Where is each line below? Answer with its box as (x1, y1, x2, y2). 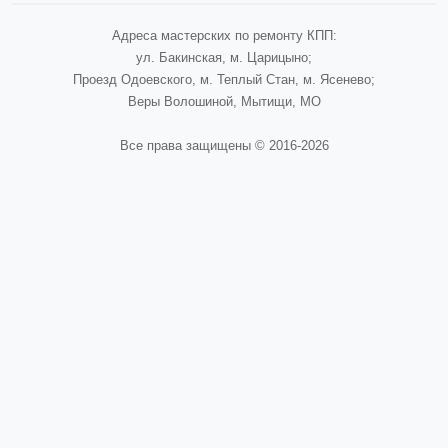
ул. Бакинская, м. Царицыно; (136, 50, 312, 65)
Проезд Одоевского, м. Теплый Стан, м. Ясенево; (73, 72, 375, 87)
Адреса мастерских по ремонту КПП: (111, 28, 337, 43)
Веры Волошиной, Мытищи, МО (127, 94, 321, 109)
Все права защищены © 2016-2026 (119, 138, 329, 153)
